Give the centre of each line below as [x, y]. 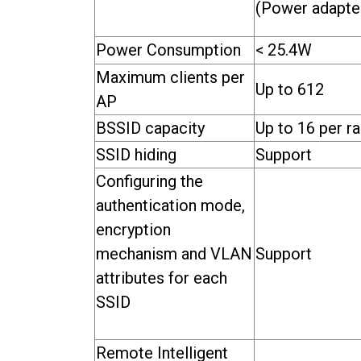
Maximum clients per [170, 77]
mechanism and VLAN [174, 253]
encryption [133, 229]
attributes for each [162, 278]
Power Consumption [168, 50]
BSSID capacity [150, 128]
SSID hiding [136, 154]
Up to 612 [290, 89]
